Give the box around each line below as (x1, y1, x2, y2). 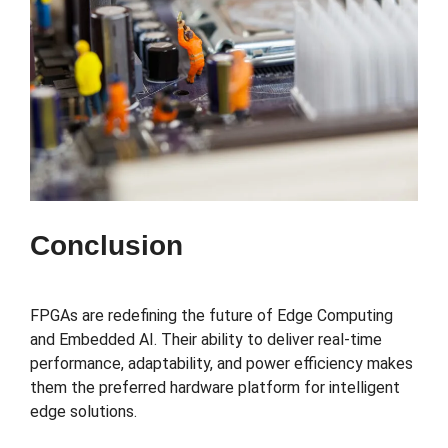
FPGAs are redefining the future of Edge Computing (30, 306, 393, 326)
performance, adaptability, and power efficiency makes (30, 354, 413, 374)
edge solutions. (30, 402, 137, 422)
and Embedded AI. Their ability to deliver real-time (30, 330, 382, 350)
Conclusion (30, 230, 183, 262)
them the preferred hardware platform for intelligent (30, 378, 400, 398)
